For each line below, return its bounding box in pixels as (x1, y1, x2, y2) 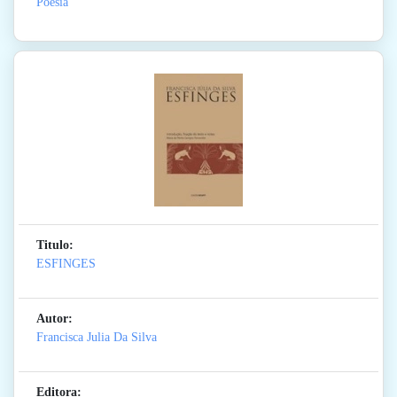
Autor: (36, 312, 73, 326)
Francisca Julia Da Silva (36, 331, 157, 345)
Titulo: (36, 238, 74, 253)
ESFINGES (36, 257, 96, 271)
